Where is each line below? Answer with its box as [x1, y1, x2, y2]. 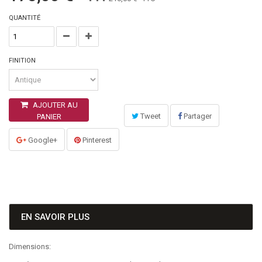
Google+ [26, 136, 57, 144]
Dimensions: [9, 242, 51, 251]
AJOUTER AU [32, 101, 78, 109]
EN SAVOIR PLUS [21, 212, 89, 222]
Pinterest [81, 136, 112, 144]
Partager [182, 112, 212, 120]
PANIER [36, 112, 61, 121]
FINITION [9, 57, 37, 64]
